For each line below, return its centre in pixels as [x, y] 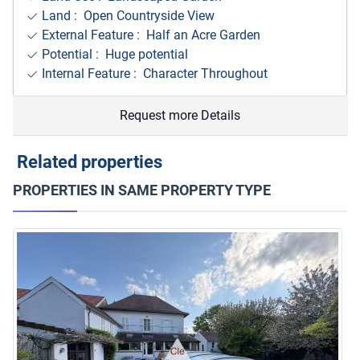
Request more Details [180, 116]
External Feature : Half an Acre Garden [149, 35]
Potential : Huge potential [113, 55]
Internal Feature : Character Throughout [153, 74]
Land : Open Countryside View [127, 16]
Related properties [88, 162]
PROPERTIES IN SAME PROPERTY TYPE [142, 190]
